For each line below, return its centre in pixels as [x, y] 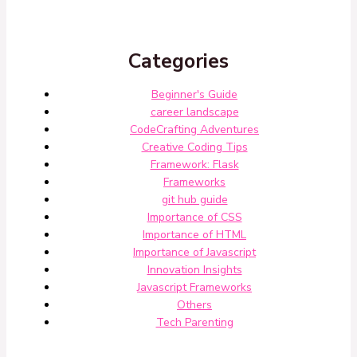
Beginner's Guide [194, 95]
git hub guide [194, 200]
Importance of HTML [194, 235]
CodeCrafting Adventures [194, 130]
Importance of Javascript [194, 253]
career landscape [194, 112]
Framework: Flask [194, 165]
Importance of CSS [194, 218]
